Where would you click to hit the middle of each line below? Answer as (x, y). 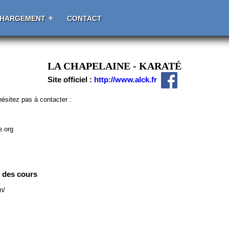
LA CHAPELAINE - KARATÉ (114, 66)
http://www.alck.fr (125, 80)
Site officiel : (71, 80)
